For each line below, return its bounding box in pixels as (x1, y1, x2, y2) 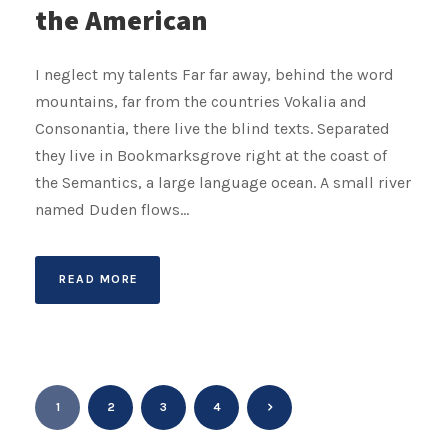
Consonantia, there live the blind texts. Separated (35, 119, 390, 139)
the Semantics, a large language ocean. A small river (35, 173, 411, 193)
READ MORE (59, 272, 139, 287)
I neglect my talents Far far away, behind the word (35, 65, 394, 85)
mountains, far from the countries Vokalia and (35, 92, 367, 112)
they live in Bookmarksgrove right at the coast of (35, 146, 387, 166)
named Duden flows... (35, 200, 189, 220)
